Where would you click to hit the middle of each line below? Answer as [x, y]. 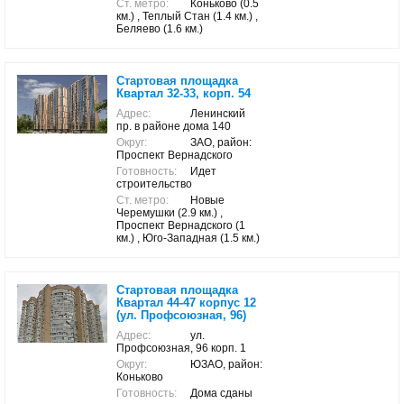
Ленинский [218, 114]
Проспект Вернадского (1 [181, 225]
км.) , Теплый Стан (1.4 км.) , [187, 16]
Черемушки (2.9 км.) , [170, 213]
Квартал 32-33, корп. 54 [184, 93]
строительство [154, 184]
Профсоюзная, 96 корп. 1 [181, 348]
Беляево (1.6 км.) [160, 29]
